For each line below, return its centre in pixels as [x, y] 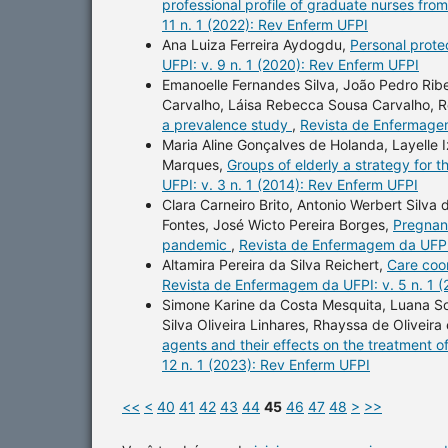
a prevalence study [227, 124]
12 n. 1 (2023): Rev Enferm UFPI [266, 364]
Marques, [194, 164]
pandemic [196, 244]
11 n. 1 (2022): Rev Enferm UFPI [265, 24]
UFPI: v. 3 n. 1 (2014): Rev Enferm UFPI [290, 184]
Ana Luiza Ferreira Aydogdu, [256, 44]
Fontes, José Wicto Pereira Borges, [277, 224]
